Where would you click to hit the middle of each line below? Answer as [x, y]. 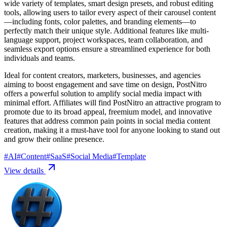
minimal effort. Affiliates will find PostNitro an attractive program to [112, 102]
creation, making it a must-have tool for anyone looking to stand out [112, 130]
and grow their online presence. [54, 139]
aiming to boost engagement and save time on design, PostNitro [105, 84]
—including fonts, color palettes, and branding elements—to [100, 21]
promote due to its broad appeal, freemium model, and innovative [108, 111]
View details [25, 170]
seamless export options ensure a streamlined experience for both [107, 49]
